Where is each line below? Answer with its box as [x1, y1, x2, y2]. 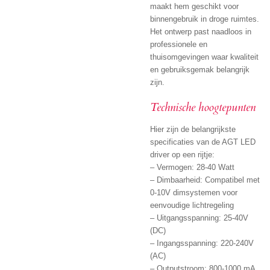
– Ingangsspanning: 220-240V [150, 239, 254, 248]
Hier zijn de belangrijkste [150, 125, 236, 134]
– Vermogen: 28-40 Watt [150, 163, 234, 172]
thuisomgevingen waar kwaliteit [150, 52, 259, 61]
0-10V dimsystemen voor [150, 188, 237, 198]
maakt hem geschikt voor [150, 1, 239, 11]
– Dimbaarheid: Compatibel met [150, 175, 260, 185]
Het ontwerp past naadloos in [150, 27, 251, 36]
